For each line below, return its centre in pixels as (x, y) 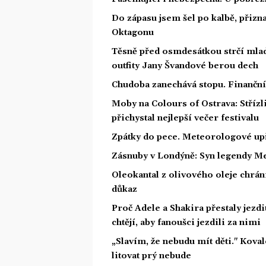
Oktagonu (133, 32)
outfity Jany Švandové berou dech (185, 66)
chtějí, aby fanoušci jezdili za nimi (186, 222)
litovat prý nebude (151, 256)
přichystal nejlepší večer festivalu (185, 118)
